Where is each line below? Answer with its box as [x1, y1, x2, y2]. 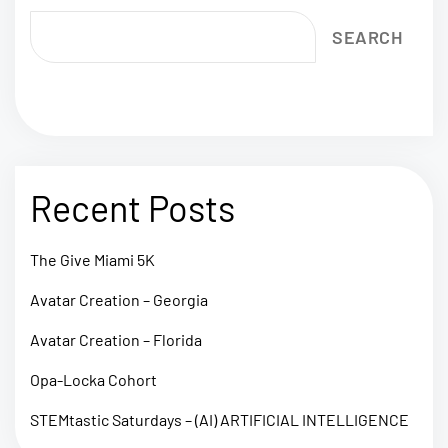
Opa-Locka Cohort [30, 369, 157, 389]
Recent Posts [30, 185, 235, 229]
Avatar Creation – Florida [30, 329, 202, 349]
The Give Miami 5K [30, 249, 155, 269]
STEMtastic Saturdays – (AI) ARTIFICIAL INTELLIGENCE [30, 409, 409, 429]
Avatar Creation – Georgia [30, 289, 208, 309]
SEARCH [332, 26, 402, 49]
